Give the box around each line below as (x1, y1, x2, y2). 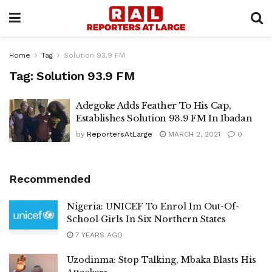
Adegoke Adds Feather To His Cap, (76, 100, 231, 111)
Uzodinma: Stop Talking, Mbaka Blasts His (67, 254, 256, 265)
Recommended (9, 172, 90, 185)
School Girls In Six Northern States (67, 213, 226, 225)
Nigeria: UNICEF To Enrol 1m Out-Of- (67, 200, 239, 212)
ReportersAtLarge (87, 130, 152, 138)
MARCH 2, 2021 (166, 130, 220, 138)
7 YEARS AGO (73, 230, 123, 239)
